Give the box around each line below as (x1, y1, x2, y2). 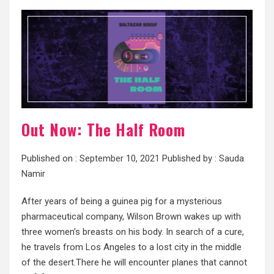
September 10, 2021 (80, 153, 160, 165)
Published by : (160, 153, 219, 165)
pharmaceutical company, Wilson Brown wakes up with (21, 211, 241, 223)
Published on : (21, 153, 80, 165)
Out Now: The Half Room (21, 118, 185, 141)
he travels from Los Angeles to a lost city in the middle (21, 242, 242, 253)
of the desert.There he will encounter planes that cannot (21, 257, 247, 268)
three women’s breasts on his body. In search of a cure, (21, 226, 244, 238)
